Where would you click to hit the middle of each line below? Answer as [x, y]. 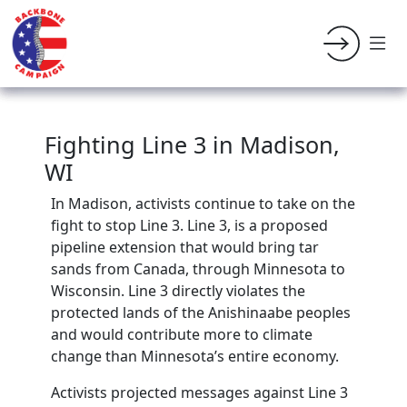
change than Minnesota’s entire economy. [197, 356]
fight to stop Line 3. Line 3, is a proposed [189, 225]
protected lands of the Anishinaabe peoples [201, 313]
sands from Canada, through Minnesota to [198, 269]
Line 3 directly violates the [217, 291]
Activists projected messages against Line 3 [199, 392]
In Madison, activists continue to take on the [203, 203]
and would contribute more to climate [182, 334]
